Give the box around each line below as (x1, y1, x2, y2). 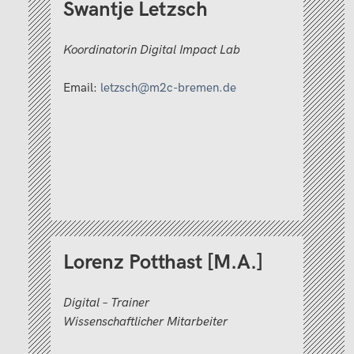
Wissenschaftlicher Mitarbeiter (63, 314, 228, 330)
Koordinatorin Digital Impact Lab (63, 42, 240, 58)
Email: (63, 80, 100, 96)
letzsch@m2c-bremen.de (100, 80, 236, 96)
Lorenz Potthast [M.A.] (63, 250, 263, 276)
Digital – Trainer (63, 295, 149, 311)
